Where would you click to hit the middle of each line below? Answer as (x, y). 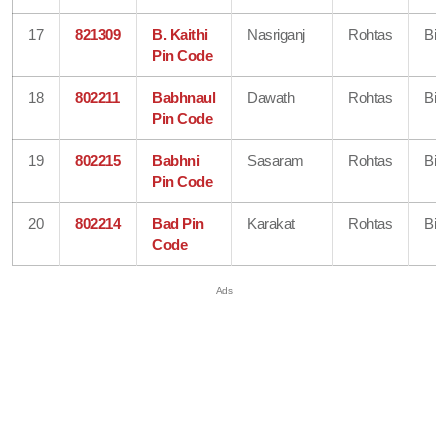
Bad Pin (178, 223)
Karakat (271, 223)
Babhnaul (184, 97)
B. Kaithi (180, 34)
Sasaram (275, 160)
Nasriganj (276, 34)
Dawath (271, 97)
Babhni (176, 160)
